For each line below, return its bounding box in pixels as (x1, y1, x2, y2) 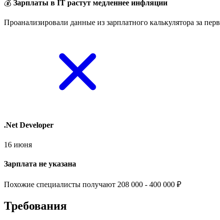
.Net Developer (4, 121, 54, 130)
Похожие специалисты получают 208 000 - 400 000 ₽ (4, 180, 181, 189)
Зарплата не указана (4, 159, 76, 168)
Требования (4, 199, 67, 212)
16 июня (4, 140, 32, 149)
